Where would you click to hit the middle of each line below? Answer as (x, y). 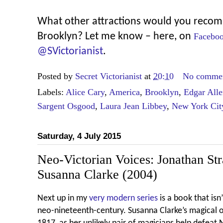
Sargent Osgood (66, 106)
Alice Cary (85, 92)
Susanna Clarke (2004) (97, 175)
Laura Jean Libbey (133, 106)
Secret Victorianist (109, 76)
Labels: (52, 92)
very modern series (123, 198)
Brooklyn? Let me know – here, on (115, 37)
